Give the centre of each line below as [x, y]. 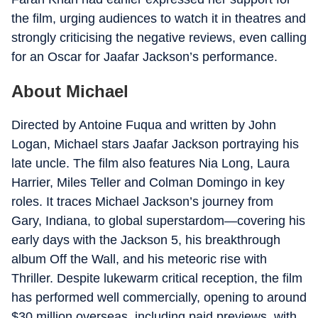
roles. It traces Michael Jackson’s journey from [142, 202]
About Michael [70, 91]
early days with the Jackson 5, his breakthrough [146, 240]
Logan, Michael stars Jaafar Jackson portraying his [155, 144]
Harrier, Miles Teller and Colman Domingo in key [148, 182]
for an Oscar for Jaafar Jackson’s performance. [144, 57]
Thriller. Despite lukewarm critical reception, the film [157, 278]
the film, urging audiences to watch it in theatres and [159, 18]
